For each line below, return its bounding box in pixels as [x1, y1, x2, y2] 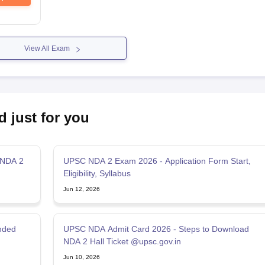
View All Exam [24, 44, 70, 53]
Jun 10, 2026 [63, 253, 100, 260]
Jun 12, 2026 [63, 185, 100, 192]
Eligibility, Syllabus [63, 168, 131, 178]
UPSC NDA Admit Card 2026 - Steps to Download [63, 224, 249, 234]
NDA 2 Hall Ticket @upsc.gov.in [63, 236, 181, 246]
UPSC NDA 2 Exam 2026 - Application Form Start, [63, 156, 251, 166]
